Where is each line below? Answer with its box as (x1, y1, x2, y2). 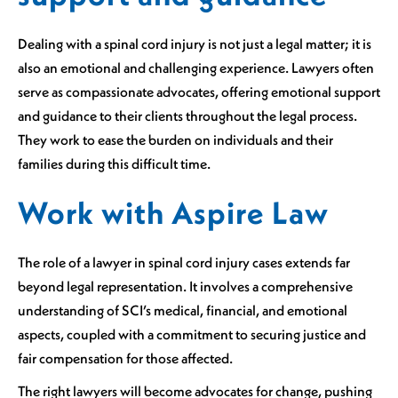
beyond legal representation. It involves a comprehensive (18, 277, 353, 296)
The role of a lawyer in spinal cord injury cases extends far (18, 253, 350, 272)
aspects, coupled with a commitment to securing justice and (18, 325, 366, 344)
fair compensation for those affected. (18, 349, 233, 368)
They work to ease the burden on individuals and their (18, 131, 333, 149)
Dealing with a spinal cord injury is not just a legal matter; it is (18, 35, 371, 53)
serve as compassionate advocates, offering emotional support (18, 83, 380, 101)
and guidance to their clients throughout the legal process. (18, 107, 357, 125)
